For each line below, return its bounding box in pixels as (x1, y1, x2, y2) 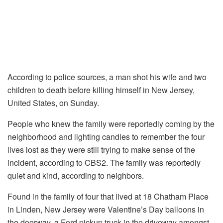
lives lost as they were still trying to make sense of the (7, 143, 195, 155)
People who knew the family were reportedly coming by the (7, 117, 215, 129)
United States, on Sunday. (7, 97, 99, 109)
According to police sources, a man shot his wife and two (7, 71, 207, 83)
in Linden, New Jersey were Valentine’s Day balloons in (7, 203, 204, 215)
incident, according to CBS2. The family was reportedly (7, 156, 201, 168)
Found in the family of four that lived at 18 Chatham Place (7, 190, 209, 202)
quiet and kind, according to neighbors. (7, 169, 144, 181)
